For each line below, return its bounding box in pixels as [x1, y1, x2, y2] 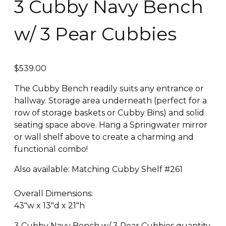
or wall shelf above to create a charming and [14, 132, 194, 142]
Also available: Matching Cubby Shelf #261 [14, 164, 183, 174]
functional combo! [14, 144, 88, 154]
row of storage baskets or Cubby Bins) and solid [14, 107, 204, 118]
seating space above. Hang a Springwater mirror [14, 120, 207, 130]
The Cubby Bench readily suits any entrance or [14, 83, 204, 93]
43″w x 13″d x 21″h [14, 200, 85, 210]
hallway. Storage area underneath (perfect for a [14, 95, 207, 105]
